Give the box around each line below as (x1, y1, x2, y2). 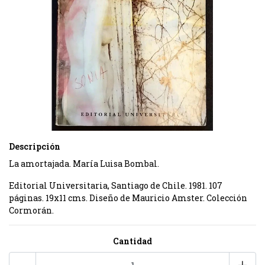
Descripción (9, 141, 60, 152)
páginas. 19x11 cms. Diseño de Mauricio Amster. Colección (9, 192, 247, 203)
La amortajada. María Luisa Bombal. (9, 158, 159, 169)
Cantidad (113, 235, 152, 247)
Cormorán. (9, 205, 54, 216)
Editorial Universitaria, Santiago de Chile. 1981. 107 (9, 180, 222, 191)
